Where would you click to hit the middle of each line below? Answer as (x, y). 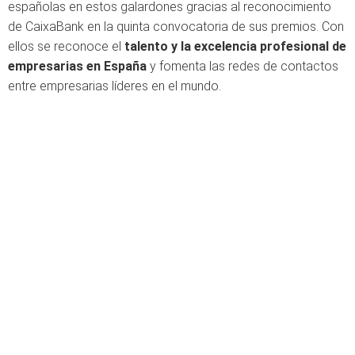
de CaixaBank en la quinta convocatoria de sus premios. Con (176, 27)
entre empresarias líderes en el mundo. (115, 86)
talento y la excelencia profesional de (235, 46)
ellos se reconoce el (66, 46)
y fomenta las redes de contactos (242, 66)
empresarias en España (77, 66)
